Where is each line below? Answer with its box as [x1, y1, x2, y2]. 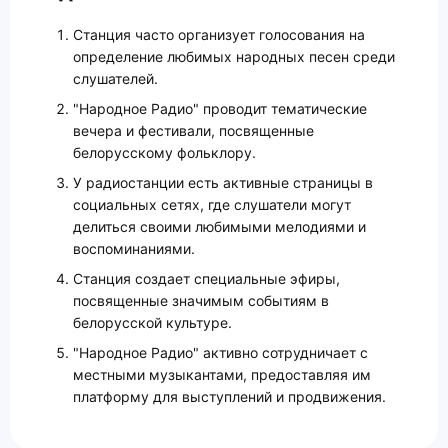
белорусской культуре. [73, 314, 232, 332]
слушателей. [73, 70, 158, 88]
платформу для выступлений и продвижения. [73, 388, 386, 406]
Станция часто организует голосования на [73, 26, 365, 44]
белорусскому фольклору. [73, 144, 256, 162]
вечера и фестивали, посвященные [73, 122, 314, 140]
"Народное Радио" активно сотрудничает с [73, 344, 368, 362]
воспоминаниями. [73, 240, 195, 258]
